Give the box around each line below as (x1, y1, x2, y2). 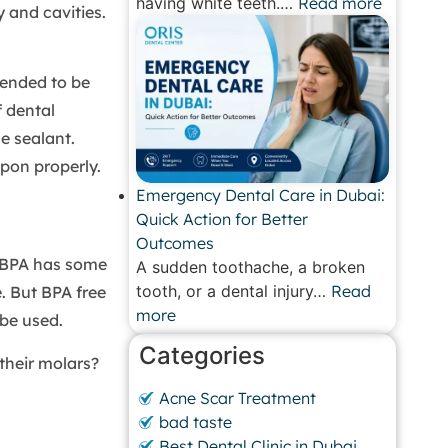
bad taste (159, 412, 233, 433)
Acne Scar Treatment (159, 388, 317, 409)
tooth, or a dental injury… (136, 281, 332, 302)
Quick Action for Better (136, 209, 309, 230)
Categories (139, 341, 266, 371)
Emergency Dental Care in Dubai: (136, 185, 386, 206)
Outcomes (136, 233, 215, 254)
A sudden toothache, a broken (136, 257, 366, 278)
